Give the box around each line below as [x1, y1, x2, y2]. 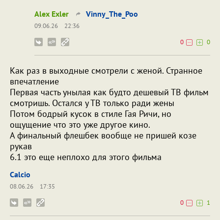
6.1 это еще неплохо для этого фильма [10, 151, 162, 163]
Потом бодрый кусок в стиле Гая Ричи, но [10, 108, 171, 119]
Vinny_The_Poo [86, 8, 138, 19]
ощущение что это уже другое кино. [10, 118, 150, 130]
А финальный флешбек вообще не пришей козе [10, 129, 196, 141]
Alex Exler [34, 8, 69, 19]
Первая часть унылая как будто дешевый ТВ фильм [10, 86, 209, 98]
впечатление [10, 75, 59, 87]
